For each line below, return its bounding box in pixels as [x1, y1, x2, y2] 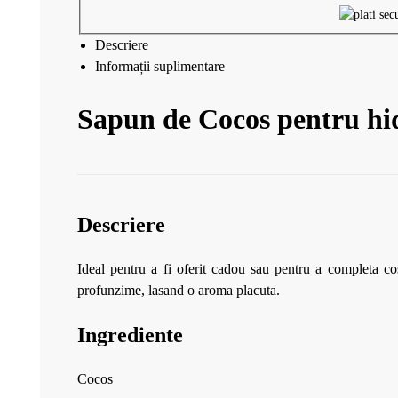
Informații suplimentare [95, 59, 225, 75]
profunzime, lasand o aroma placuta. [77, 282, 280, 298]
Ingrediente [77, 322, 183, 346]
